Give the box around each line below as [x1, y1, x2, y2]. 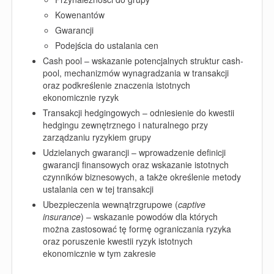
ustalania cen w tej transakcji [43, 182, 154, 195]
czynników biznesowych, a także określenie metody [43, 170, 241, 183]
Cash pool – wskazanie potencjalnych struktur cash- [43, 54, 243, 67]
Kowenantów [55, 8, 105, 21]
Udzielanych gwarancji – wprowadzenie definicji [43, 146, 226, 158]
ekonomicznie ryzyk [43, 91, 119, 103]
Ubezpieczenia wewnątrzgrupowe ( [43, 198, 178, 210]
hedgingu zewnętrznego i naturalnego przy [43, 118, 208, 131]
